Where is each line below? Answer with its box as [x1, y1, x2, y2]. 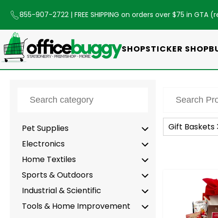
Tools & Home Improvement [22, 200, 130, 212]
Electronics [22, 138, 65, 149]
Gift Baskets [168, 121, 215, 132]
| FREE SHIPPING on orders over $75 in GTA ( [71, 10, 214, 19]
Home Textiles [22, 153, 76, 165]
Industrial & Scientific [22, 184, 101, 196]
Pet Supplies [22, 122, 69, 134]
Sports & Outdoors [22, 169, 93, 181]
